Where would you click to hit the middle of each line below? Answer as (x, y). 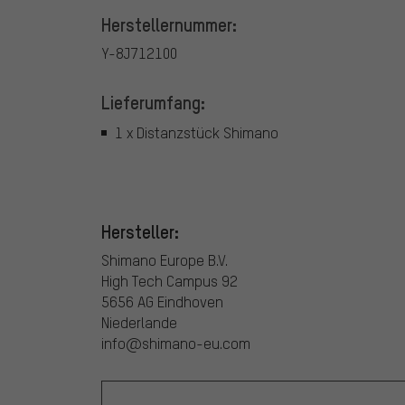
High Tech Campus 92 (170, 280)
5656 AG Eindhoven (162, 301)
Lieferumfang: (153, 102)
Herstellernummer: (169, 24)
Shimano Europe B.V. (165, 259)
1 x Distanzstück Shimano (197, 133)
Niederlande (139, 322)
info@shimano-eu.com (176, 343)
